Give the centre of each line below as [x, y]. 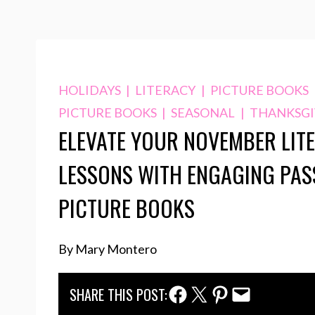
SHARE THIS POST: [118, 295]
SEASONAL [203, 112]
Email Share [251, 293]
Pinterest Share [230, 293]
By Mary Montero [108, 249]
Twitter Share [209, 293]
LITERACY [166, 90]
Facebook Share [188, 293]
